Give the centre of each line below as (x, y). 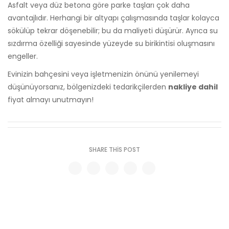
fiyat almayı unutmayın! (51, 99)
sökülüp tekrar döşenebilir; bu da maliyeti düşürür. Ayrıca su (113, 30)
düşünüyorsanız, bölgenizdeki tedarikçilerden (88, 87)
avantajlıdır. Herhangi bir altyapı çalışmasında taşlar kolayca (113, 18)
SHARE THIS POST (114, 149)
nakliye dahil (193, 87)
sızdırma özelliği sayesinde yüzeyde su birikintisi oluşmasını (111, 43)
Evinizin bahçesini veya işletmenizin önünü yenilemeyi (103, 74)
